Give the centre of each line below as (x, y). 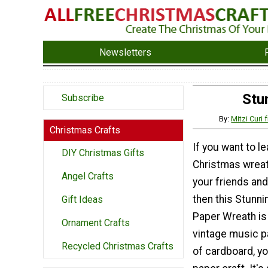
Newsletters (126, 52)
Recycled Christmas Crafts (118, 246)
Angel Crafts (88, 176)
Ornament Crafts (96, 223)
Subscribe (83, 98)
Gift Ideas (82, 200)
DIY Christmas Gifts (103, 153)
